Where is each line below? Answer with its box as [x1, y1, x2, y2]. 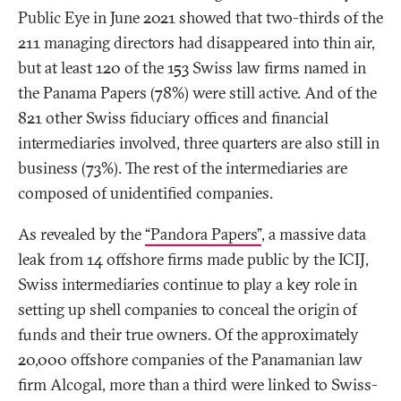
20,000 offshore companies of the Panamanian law [18, 349, 363, 371]
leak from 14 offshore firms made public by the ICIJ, [18, 249, 369, 270]
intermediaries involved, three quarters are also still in [18, 132, 380, 154]
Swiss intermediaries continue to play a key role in [18, 274, 357, 295]
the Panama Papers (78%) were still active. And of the [18, 82, 377, 104]
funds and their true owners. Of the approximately [18, 324, 359, 346]
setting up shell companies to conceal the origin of [18, 299, 357, 320]
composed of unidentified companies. [18, 183, 273, 204]
